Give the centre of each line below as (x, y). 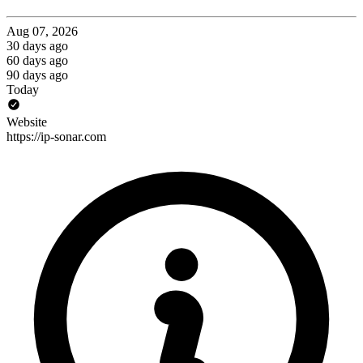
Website (27, 122)
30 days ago (37, 45)
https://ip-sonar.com (56, 136)
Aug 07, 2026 (42, 31)
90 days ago (37, 75)
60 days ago (37, 60)
